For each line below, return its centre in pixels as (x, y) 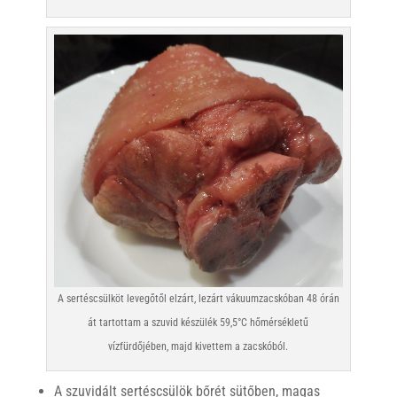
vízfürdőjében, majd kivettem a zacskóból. (198, 346)
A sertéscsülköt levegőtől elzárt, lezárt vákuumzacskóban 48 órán (198, 298)
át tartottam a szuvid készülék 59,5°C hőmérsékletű (198, 322)
